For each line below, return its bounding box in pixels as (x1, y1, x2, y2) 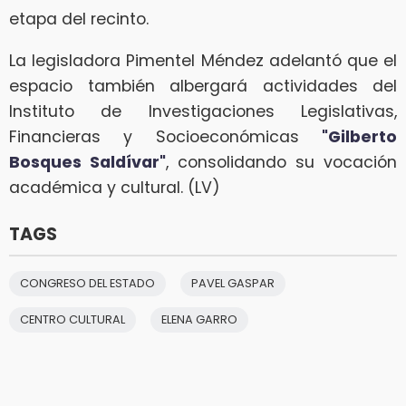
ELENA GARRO (161, 311, 237, 327)
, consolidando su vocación (166, 150, 397, 173)
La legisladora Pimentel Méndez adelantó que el (9, 49, 397, 72)
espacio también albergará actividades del (9, 74, 397, 97)
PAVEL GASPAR (191, 275, 275, 291)
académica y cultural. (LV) (9, 176, 220, 198)
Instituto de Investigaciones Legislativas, (9, 100, 397, 122)
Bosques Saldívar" (9, 150, 166, 173)
